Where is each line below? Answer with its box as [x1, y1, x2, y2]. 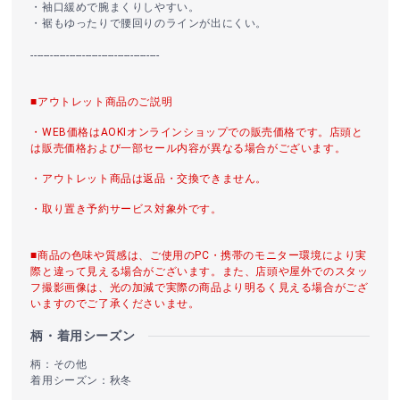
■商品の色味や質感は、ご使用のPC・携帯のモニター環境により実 [30, 248, 368, 262]
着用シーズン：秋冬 [30, 374, 132, 387]
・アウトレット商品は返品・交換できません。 [30, 171, 268, 185]
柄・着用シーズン [30, 329, 136, 344]
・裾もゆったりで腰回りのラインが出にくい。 [30, 16, 268, 29]
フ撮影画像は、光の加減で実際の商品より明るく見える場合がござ [30, 280, 369, 294]
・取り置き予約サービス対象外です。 [30, 202, 222, 215]
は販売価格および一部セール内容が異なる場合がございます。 [30, 141, 346, 154]
